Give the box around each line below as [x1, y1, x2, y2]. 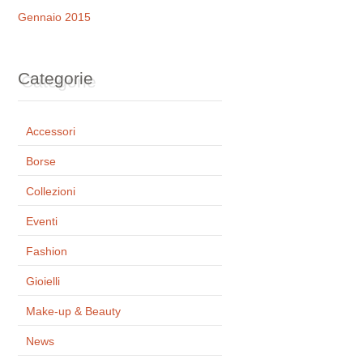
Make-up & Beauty [26, 305, 122, 318]
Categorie [18, 69, 94, 88]
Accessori [26, 125, 76, 139]
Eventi [26, 215, 58, 228]
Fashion [26, 245, 68, 258]
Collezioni [26, 185, 76, 199]
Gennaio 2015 [18, 11, 92, 24]
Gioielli [26, 275, 61, 288]
